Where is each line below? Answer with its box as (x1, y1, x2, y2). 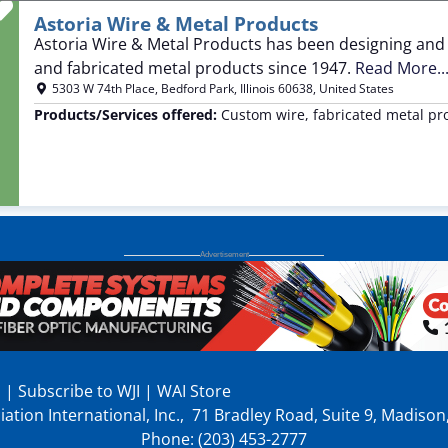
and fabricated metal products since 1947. (33, 56, 355, 79)
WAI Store (153, 380, 231, 403)
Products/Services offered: (33, 104, 221, 124)
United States (318, 79, 394, 97)
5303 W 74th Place (51, 79, 155, 97)
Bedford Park (160, 79, 234, 97)
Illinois (239, 79, 275, 97)
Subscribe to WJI (14, 380, 140, 403)
